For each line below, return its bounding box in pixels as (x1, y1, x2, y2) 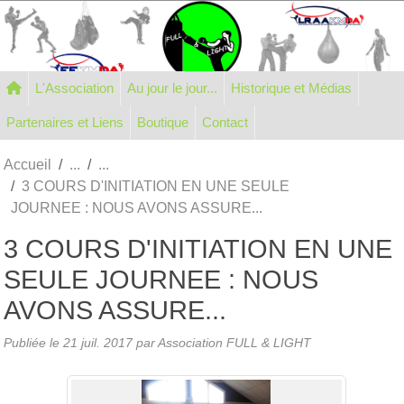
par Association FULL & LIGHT (133, 335, 311, 350)
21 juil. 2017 (63, 335, 133, 350)
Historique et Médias (294, 79, 352, 96)
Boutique (137, 114, 188, 130)
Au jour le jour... (127, 79, 217, 96)
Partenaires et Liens (78, 114, 124, 130)
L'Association (35, 79, 114, 96)
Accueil (4, 156, 51, 172)
